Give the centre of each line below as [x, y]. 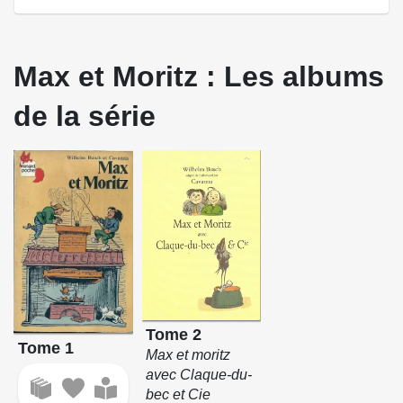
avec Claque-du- [199, 375]
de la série [85, 116]
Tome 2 [174, 335]
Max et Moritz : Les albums [199, 77]
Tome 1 [45, 348]
